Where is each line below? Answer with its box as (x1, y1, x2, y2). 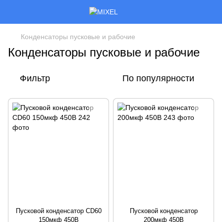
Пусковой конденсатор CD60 (15, 207, 102, 215)
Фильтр (20, 73, 50, 83)
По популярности (122, 73, 194, 83)
